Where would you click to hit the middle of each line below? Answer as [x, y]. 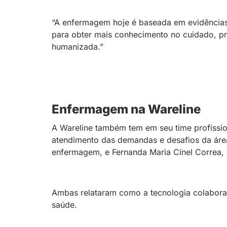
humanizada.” [78, 47]
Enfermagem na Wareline [126, 109]
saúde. [64, 205]
